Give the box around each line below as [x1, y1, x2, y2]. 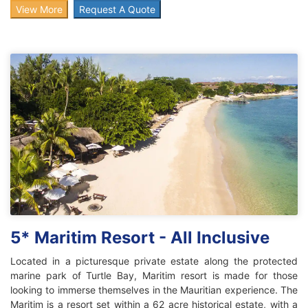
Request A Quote [79, 3, 155, 16]
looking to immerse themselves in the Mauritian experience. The [10, 283, 298, 296]
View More [16, 3, 63, 16]
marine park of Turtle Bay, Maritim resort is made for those [10, 269, 298, 281]
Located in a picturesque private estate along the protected [10, 254, 298, 267]
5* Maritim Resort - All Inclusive [10, 227, 269, 247]
